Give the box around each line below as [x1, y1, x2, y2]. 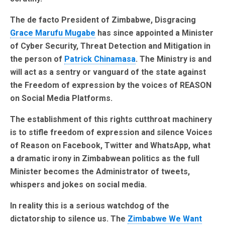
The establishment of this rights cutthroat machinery [10, 115, 212, 125]
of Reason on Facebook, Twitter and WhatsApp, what [10, 141, 210, 151]
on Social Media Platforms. [10, 93, 113, 103]
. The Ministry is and [136, 54, 211, 64]
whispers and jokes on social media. [10, 180, 147, 190]
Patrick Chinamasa [64, 54, 136, 64]
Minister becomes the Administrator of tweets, [10, 167, 190, 177]
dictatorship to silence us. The [10, 214, 128, 224]
